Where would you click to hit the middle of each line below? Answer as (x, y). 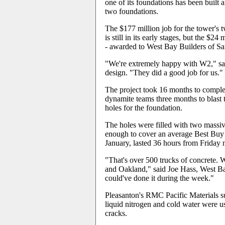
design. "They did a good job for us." (164, 73)
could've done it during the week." (159, 178)
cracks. (116, 213)
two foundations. (132, 11)
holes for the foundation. (144, 108)
